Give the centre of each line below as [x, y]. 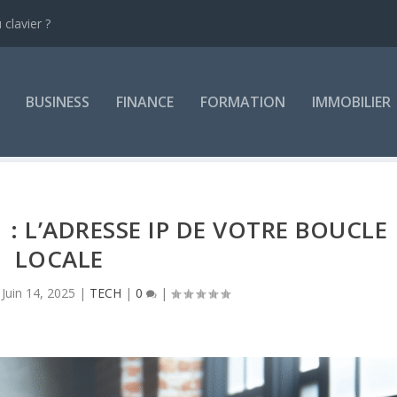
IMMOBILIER [351, 102]
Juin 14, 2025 [39, 292]
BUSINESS [57, 102]
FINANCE [144, 102]
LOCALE [59, 258]
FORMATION [242, 102]
